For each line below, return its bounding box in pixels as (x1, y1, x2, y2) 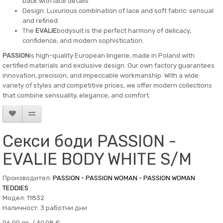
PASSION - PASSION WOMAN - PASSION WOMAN (53, 174, 195, 182)
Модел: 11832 (2, 194, 44, 202)
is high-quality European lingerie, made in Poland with (29, 52, 195, 59)
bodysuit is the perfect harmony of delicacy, (57, 27, 191, 34)
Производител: (2, 174, 53, 182)
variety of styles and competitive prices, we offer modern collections (2, 82, 212, 89)
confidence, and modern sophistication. (22, 37, 144, 44)
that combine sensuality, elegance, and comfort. (2, 92, 150, 99)
